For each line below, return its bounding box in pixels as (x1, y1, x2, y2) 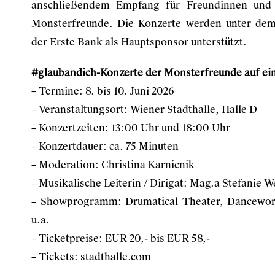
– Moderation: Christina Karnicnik (31, 158, 195, 171)
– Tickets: (31, 250, 80, 263)
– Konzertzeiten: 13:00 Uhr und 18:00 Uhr (31, 122, 230, 134)
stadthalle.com (80, 250, 151, 263)
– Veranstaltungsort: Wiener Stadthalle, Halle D (31, 103, 257, 116)
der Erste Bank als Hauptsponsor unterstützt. (31, 36, 249, 48)
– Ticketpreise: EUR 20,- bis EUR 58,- (31, 232, 210, 245)
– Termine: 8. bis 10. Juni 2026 (31, 85, 174, 98)
